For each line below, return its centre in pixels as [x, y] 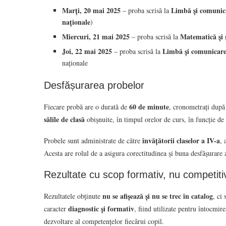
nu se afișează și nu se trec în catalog [158, 196]
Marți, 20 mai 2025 [91, 10]
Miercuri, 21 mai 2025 [96, 36]
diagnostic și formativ [101, 208]
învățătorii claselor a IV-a [181, 140]
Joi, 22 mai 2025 [87, 51]
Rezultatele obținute [73, 196]
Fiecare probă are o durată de [87, 106]
